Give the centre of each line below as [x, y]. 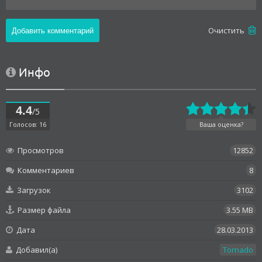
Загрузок [33, 190]
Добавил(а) [36, 250]
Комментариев [45, 170]
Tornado [238, 250]
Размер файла [43, 210]
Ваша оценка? [221, 125]
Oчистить [227, 31]
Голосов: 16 [28, 125]
